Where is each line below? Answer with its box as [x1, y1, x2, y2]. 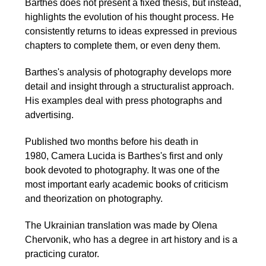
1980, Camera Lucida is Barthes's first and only [25, 150, 223, 161]
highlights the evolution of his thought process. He [25, 12, 234, 23]
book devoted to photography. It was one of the [25, 164, 220, 175]
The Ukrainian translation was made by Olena [25, 220, 217, 230]
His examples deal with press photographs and [25, 95, 222, 106]
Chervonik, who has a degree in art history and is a [25, 234, 237, 245]
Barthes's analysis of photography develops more [25, 66, 232, 77]
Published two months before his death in [25, 136, 198, 147]
